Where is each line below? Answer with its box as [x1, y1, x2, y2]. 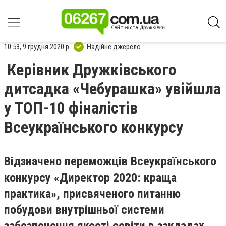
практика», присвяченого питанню [4, 187, 181, 201]
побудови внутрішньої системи [4, 203, 164, 217]
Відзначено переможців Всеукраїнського [4, 154, 216, 168]
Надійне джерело [87, 42, 141, 51]
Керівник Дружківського [7, 60, 177, 79]
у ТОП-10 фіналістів [4, 98, 138, 118]
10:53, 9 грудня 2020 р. [4, 42, 71, 51]
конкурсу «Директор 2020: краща [4, 171, 177, 185]
